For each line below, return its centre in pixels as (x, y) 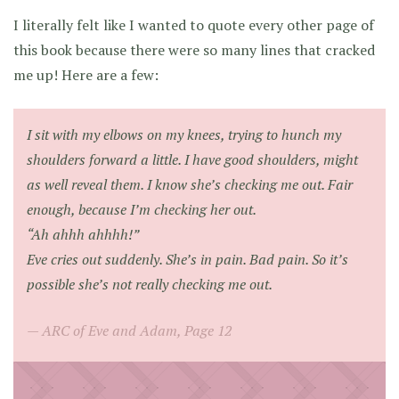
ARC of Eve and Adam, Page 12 (137, 330)
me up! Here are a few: (86, 75)
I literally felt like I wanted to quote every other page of (194, 25)
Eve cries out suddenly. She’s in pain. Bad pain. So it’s (187, 259)
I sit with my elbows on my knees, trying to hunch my (184, 134)
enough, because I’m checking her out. (142, 209)
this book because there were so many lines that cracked (194, 50)
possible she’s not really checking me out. (150, 284)
